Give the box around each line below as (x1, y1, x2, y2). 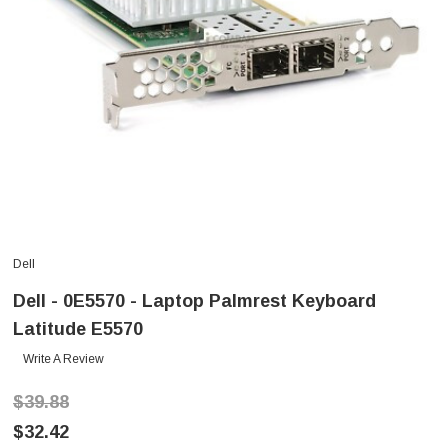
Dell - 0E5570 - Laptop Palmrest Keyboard (13, 291, 376, 312)
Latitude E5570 (13, 319, 143, 340)
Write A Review (23, 352, 104, 367)
